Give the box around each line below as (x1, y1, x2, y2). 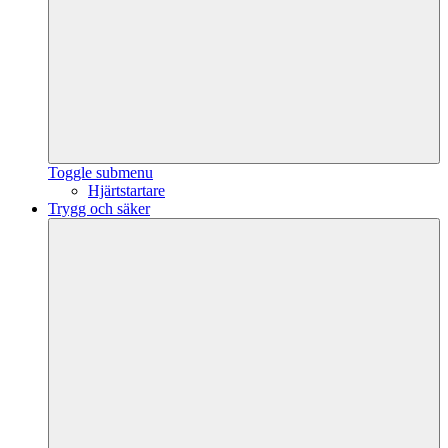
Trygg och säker (48, 200, 150, 217)
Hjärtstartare (88, 182, 165, 199)
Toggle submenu (48, 164, 153, 181)
